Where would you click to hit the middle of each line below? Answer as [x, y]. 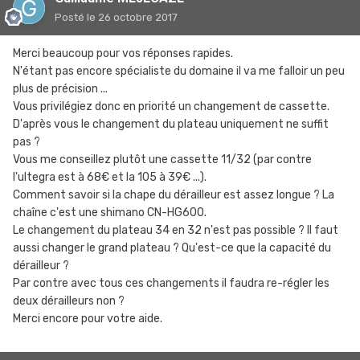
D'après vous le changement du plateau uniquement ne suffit [171, 124]
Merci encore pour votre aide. [88, 319]
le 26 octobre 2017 [132, 17]
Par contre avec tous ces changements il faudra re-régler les [171, 283]
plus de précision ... [60, 89]
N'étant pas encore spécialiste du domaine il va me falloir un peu [179, 71]
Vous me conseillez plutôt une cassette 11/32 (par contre [162, 160]
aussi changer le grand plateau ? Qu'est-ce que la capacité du [172, 248]
